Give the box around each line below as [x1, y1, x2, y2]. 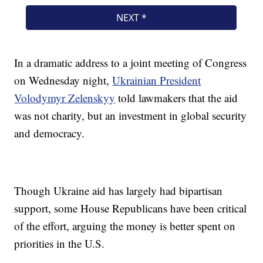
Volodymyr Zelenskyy [14, 90, 116, 106]
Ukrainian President [112, 73, 201, 88]
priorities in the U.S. [14, 236, 105, 251]
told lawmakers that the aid [115, 90, 238, 106]
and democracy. [14, 126, 85, 141]
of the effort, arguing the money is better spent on [14, 218, 236, 234]
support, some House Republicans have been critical [14, 201, 247, 216]
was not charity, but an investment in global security [14, 108, 247, 123]
